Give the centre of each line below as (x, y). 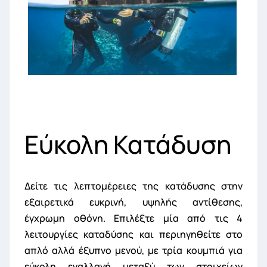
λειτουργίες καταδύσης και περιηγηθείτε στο (133, 235)
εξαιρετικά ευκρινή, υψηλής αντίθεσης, (133, 202)
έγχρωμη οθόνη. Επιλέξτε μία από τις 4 (133, 218)
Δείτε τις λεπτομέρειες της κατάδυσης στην (133, 186)
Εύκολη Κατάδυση (128, 145)
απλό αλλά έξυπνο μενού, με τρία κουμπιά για (133, 251)
